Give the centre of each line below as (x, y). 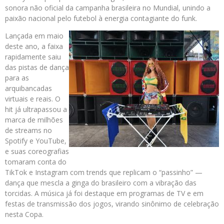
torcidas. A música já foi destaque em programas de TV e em (104, 193)
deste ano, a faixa (34, 46)
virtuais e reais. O (33, 99)
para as (17, 78)
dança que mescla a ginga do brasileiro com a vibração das (101, 183)
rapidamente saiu (33, 57)
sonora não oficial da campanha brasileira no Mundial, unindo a (108, 8)
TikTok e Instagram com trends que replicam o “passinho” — (104, 172)
